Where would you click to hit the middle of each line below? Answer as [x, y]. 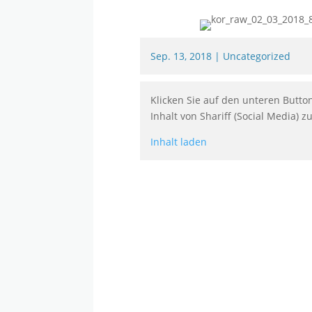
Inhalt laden [179, 142]
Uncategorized [257, 56]
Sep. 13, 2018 [181, 56]
